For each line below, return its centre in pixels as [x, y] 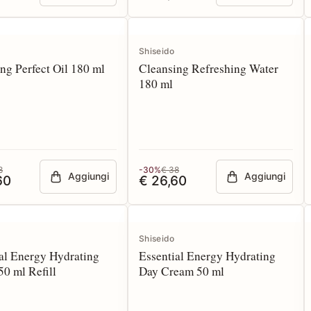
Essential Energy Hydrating [207, 256]
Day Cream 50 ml [182, 271]
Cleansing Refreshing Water [209, 68]
